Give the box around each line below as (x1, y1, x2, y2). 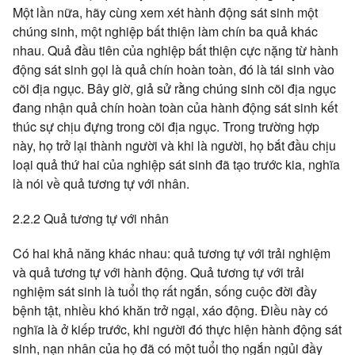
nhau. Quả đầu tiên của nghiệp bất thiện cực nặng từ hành (13, 41, 338, 59)
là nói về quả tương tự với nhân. (13, 174, 189, 193)
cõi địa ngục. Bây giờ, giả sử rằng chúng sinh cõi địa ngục (13, 79, 336, 97)
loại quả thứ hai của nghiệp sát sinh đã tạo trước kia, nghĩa (13, 155, 340, 174)
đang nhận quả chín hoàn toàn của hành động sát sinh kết (13, 98, 338, 116)
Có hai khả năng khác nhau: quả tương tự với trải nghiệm (13, 244, 330, 262)
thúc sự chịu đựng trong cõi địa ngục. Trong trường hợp (13, 117, 319, 136)
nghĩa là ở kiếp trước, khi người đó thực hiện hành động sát (13, 320, 342, 338)
